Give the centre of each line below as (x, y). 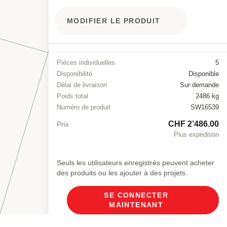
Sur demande (199, 85)
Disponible (204, 74)
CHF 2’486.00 (194, 124)
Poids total (72, 96)
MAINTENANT (136, 205)
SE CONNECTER (136, 195)
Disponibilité (74, 74)
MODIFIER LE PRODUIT (114, 21)
